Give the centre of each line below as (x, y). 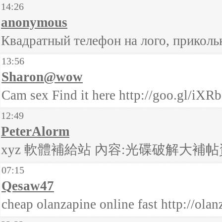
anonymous (34, 22)
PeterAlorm (35, 131)
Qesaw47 (28, 186)
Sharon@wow (42, 77)
